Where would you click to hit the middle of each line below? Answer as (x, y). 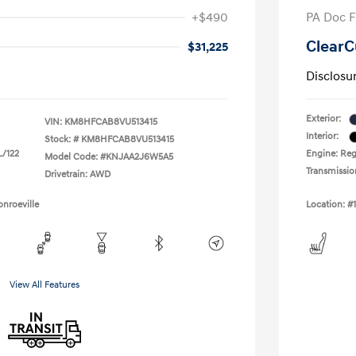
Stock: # (62, 139)
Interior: (322, 136)
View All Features (44, 285)
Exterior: (323, 119)
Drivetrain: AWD (77, 174)
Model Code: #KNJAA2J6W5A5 (109, 157)
